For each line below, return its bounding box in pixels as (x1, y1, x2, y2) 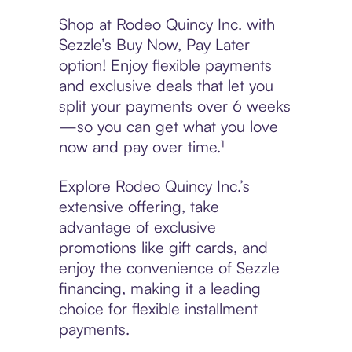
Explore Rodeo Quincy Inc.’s (58, 176, 250, 196)
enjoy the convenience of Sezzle (58, 258, 280, 278)
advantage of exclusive (58, 217, 216, 237)
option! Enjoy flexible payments (58, 55, 272, 75)
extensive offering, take (58, 196, 219, 217)
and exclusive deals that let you (58, 75, 273, 96)
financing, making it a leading (58, 278, 261, 299)
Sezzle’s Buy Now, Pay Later (58, 35, 250, 55)
